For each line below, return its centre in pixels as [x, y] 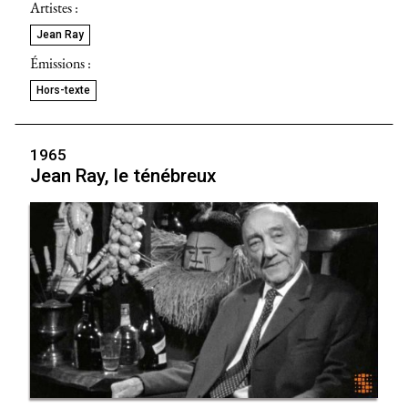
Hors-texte [63, 90]
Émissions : [61, 63]
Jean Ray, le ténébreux [123, 175]
